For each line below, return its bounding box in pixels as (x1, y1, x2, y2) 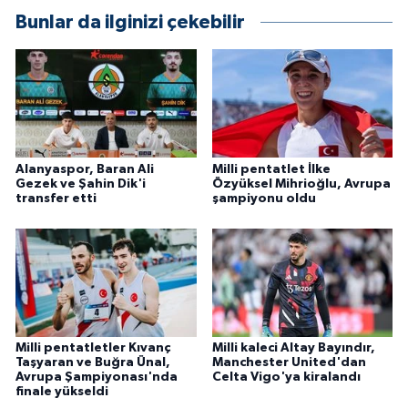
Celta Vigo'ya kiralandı (211, 371, 361, 384)
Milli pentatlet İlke (211, 162, 331, 176)
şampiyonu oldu (211, 191, 316, 205)
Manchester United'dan (211, 356, 366, 370)
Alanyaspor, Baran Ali (15, 162, 154, 176)
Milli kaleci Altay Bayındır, (211, 342, 375, 355)
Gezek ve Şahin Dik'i (15, 177, 146, 190)
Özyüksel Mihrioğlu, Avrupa (211, 177, 391, 190)
